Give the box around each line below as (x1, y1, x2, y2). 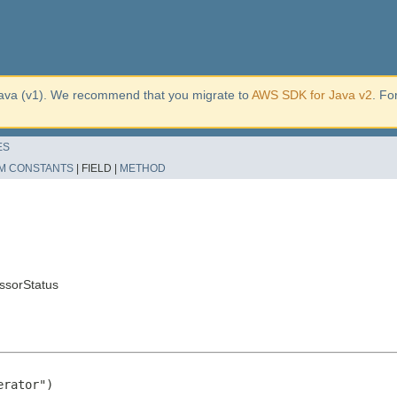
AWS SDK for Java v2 (252, 88, 372, 102)
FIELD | (82, 162, 120, 175)
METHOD (120, 162, 166, 175)
